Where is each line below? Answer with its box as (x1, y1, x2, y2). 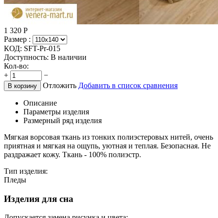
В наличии (51, 53, 87, 61)
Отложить (43, 81, 76, 90)
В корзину (8, 82, 37, 90)
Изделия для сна (4, 193, 73, 204)
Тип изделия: (4, 166, 48, 175)
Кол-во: (4, 61, 29, 70)
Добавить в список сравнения (78, 81, 178, 90)
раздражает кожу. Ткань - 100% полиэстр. (4, 150, 141, 159)
